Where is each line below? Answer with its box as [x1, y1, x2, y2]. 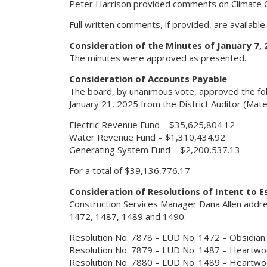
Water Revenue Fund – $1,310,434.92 [69, 131, 225, 143]
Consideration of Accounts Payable [69, 73, 227, 85]
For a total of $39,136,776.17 [69, 164, 190, 176]
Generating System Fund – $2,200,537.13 [69, 144, 240, 156]
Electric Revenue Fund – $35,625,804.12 [69, 119, 235, 131]
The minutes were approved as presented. [69, 52, 246, 64]
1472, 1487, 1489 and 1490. [69, 210, 186, 222]
